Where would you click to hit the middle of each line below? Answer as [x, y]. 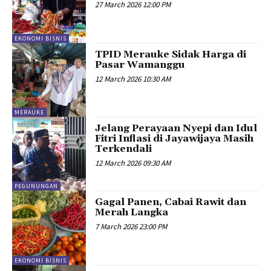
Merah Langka [132, 213]
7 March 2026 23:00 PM [131, 227]
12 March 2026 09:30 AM [133, 163]
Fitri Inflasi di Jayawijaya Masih [175, 138]
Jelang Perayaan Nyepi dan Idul [176, 128]
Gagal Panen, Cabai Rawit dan [171, 202]
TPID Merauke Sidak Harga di [171, 54]
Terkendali [124, 149]
